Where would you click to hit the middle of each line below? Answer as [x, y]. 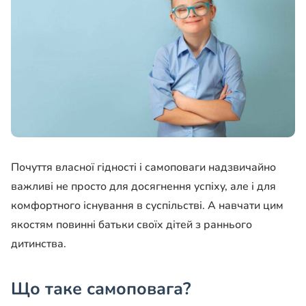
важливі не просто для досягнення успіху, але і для [143, 187]
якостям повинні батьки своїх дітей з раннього [131, 225]
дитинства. [39, 244]
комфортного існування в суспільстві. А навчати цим [147, 206]
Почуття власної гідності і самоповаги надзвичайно [143, 168]
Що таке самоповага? [101, 289]
